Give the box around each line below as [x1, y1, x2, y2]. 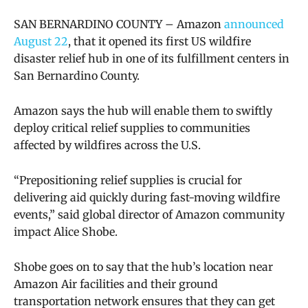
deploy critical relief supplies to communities [14, 121, 250, 135]
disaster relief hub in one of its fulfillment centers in [14, 52, 289, 66]
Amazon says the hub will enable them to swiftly [14, 104, 272, 118]
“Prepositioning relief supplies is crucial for [14, 173, 242, 188]
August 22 [14, 34, 68, 49]
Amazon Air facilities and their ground [14, 277, 218, 291]
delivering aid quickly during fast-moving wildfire [14, 190, 280, 205]
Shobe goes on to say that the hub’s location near [14, 260, 273, 274]
